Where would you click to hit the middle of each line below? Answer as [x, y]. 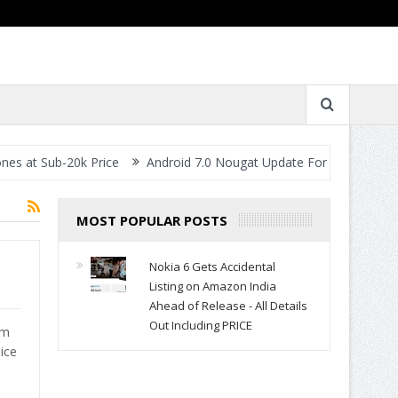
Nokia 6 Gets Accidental [212, 267]
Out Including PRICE [200, 325]
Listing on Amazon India [212, 286]
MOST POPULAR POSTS [151, 220]
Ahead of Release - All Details [228, 306]
